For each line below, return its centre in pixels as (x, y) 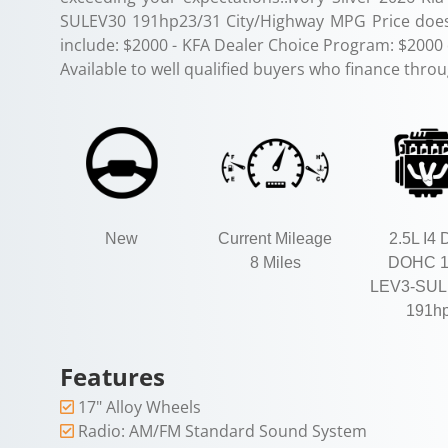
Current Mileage (275, 239)
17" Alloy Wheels (139, 407)
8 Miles (275, 263)
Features (112, 377)
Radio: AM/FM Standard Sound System (222, 431)
